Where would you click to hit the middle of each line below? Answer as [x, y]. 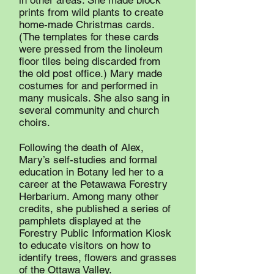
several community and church [89, 110]
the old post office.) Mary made [91, 73]
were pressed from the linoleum [91, 49]
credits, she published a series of [95, 209]
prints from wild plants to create [91, 12]
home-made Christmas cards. [87, 24]
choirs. [35, 122]
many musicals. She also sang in [94, 98]
